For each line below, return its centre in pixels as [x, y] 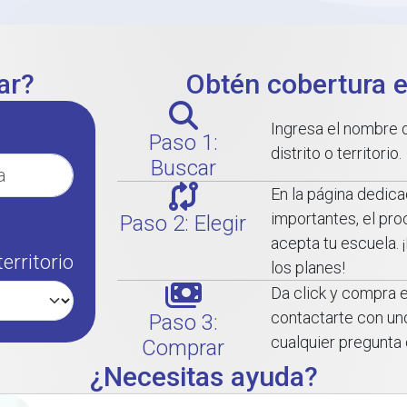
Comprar [184, 348]
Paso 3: [183, 323]
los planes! [308, 268]
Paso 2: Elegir [184, 223]
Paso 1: [183, 143]
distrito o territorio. [337, 153]
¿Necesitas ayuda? [203, 377]
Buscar [183, 168]
